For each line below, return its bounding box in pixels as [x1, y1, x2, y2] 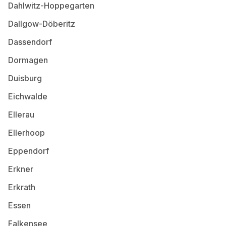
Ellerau [8, 109, 34, 120]
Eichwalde [8, 91, 47, 101]
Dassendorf [8, 37, 52, 47]
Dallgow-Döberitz [8, 19, 75, 29]
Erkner [8, 164, 33, 174]
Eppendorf [8, 146, 49, 156]
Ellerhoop [8, 128, 45, 138]
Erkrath [8, 182, 35, 192]
